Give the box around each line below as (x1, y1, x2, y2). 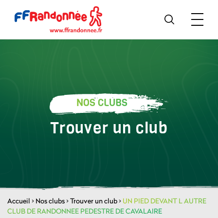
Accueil (7, 196, 30, 205)
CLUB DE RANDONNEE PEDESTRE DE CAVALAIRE (7, 206, 162, 216)
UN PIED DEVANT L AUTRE (123, 196, 206, 205)
